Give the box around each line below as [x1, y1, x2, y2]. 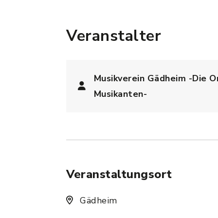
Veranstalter [66, 25, 161, 46]
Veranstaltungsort [66, 166, 172, 182]
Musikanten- [93, 88, 147, 100]
